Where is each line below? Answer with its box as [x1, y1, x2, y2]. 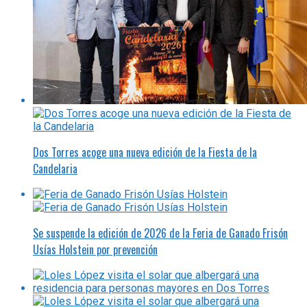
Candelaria [33, 160, 77, 177]
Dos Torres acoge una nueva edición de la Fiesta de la [33, 143, 257, 160]
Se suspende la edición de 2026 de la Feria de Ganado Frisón [33, 224, 288, 241]
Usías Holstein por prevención [33, 241, 158, 258]
